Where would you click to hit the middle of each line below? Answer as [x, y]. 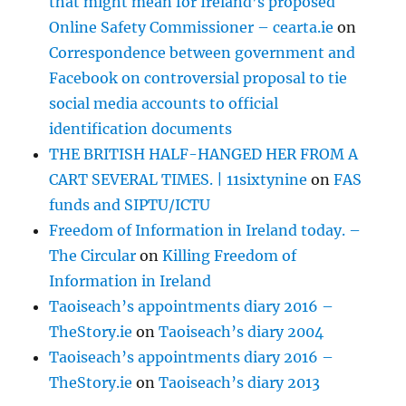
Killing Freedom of [230, 256]
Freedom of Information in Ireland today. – [205, 231]
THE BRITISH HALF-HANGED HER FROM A [204, 155]
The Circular [93, 256]
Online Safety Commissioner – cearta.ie [192, 28]
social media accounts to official [164, 104]
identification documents [141, 129]
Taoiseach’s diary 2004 [242, 332]
